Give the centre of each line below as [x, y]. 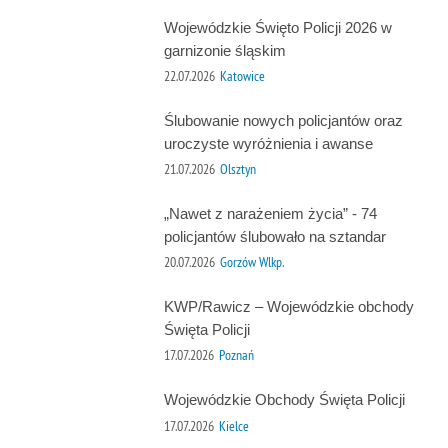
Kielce [233, 425]
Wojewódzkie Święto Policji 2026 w [277, 27]
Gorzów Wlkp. [251, 262]
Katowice [242, 76]
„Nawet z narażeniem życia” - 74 [270, 213]
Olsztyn [237, 169]
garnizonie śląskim [224, 50]
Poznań [236, 355]
